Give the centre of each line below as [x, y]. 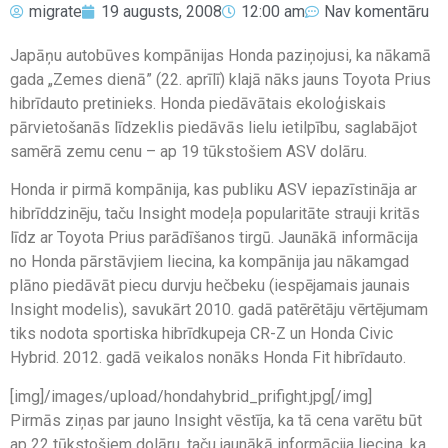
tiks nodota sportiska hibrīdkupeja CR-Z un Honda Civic [201, 334]
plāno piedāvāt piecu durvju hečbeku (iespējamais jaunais [210, 286]
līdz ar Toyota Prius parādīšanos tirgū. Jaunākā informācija [214, 238]
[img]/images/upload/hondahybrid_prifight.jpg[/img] [191, 396]
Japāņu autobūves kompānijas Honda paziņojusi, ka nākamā [220, 55]
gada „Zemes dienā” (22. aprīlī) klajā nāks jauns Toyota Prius [220, 79]
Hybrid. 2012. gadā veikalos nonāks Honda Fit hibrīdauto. [208, 358]
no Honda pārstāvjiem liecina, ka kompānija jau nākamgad [209, 262]
